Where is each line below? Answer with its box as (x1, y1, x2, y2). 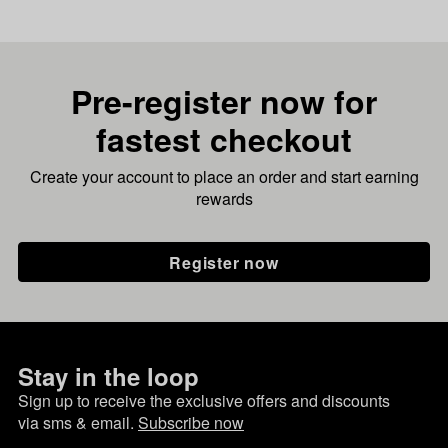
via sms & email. (18, 411, 138, 434)
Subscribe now (138, 411, 244, 434)
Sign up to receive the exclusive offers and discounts (18, 389, 390, 412)
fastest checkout (96, 116, 352, 162)
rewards (195, 187, 253, 210)
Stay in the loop (18, 359, 199, 393)
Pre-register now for (71, 78, 377, 124)
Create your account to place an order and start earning (29, 165, 419, 188)
